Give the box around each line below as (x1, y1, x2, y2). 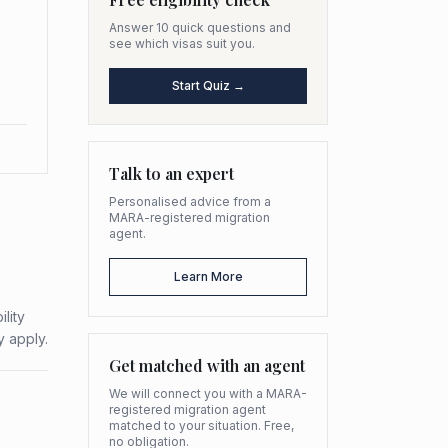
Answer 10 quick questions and (109, 20, 291, 35)
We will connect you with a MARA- (109, 386, 307, 401)
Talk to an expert (109, 163, 234, 184)
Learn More (173, 269, 243, 284)
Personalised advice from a (109, 194, 271, 209)
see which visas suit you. (109, 36, 255, 51)
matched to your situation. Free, (109, 418, 294, 433)
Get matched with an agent (109, 355, 305, 376)
